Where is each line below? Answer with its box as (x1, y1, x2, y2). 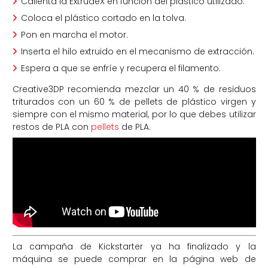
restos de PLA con (12, 121, 91, 133)
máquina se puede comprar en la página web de (12, 253, 256, 266)
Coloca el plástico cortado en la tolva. (20, 12, 186, 25)
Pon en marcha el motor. (20, 29, 128, 41)
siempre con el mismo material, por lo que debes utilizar (12, 108, 256, 121)
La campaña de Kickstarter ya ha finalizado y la (12, 240, 256, 253)
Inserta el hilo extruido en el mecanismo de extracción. (20, 45, 254, 58)
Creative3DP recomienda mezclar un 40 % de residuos (12, 83, 256, 96)
